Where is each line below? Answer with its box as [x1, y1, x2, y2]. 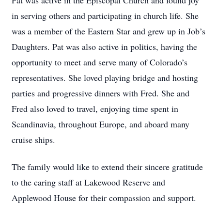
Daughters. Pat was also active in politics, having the [12, 41, 197, 52]
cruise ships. [12, 134, 55, 145]
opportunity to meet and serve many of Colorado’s [12, 56, 187, 68]
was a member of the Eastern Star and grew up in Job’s [12, 25, 205, 37]
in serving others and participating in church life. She [12, 10, 199, 21]
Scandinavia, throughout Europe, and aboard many [12, 118, 189, 130]
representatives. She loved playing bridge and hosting [12, 72, 198, 83]
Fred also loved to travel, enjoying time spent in [12, 103, 178, 114]
